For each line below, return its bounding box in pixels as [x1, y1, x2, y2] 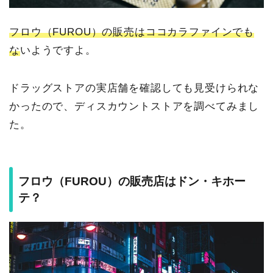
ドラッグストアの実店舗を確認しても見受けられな [9, 82, 260, 94]
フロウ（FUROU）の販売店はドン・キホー [18, 175, 246, 188]
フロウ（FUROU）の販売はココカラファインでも [9, 26, 255, 38]
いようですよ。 [19, 44, 96, 56]
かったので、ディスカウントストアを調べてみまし [9, 100, 260, 112]
